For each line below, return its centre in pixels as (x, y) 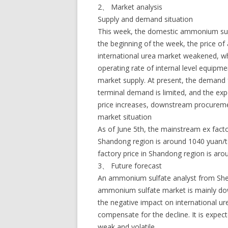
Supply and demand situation (145, 19)
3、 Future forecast (130, 166)
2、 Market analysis (130, 7)
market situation (125, 117)
